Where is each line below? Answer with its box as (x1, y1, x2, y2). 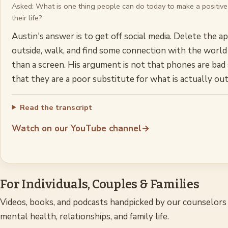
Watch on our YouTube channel (12, 122, 142, 134)
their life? (12, 13, 43, 23)
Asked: (12, 1, 36, 12)
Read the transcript (19, 102, 92, 112)
